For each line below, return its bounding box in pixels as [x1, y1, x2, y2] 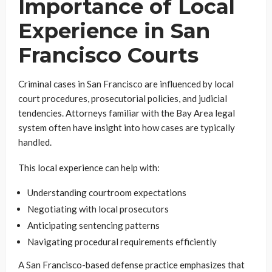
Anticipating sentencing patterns [27, 220, 160, 231]
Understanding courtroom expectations [27, 187, 186, 198]
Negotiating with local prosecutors [27, 203, 169, 214]
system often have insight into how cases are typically [18, 122, 235, 133]
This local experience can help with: [18, 162, 160, 173]
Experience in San [18, 18, 210, 44]
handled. [18, 137, 52, 148]
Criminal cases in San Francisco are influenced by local [18, 78, 234, 89]
